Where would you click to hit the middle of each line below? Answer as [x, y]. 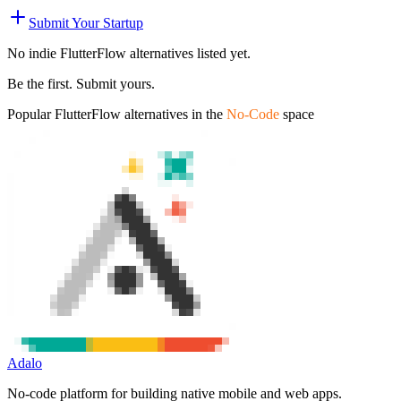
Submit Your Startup [86, 22]
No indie [34, 53]
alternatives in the [172, 114]
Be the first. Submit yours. [81, 83]
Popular [31, 114]
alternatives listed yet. [188, 53]
